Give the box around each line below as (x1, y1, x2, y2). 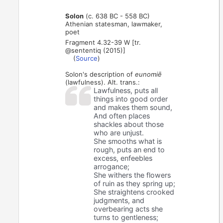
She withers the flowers (94, 170, 171, 179)
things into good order (94, 94, 168, 103)
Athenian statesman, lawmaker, (65, 19, 163, 28)
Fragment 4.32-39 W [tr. (65, 38, 141, 46)
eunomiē (135, 70, 162, 78)
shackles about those (94, 119, 164, 128)
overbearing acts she (94, 204, 163, 213)
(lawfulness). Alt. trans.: (65, 78, 140, 86)
